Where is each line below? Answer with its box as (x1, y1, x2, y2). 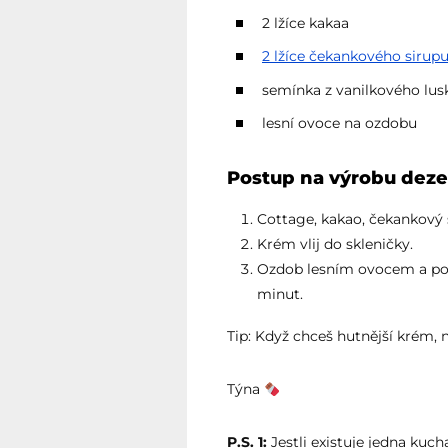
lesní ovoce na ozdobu (262, 114, 417, 133)
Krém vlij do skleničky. (257, 235, 413, 254)
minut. (257, 285, 303, 304)
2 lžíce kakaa (262, 13, 349, 32)
